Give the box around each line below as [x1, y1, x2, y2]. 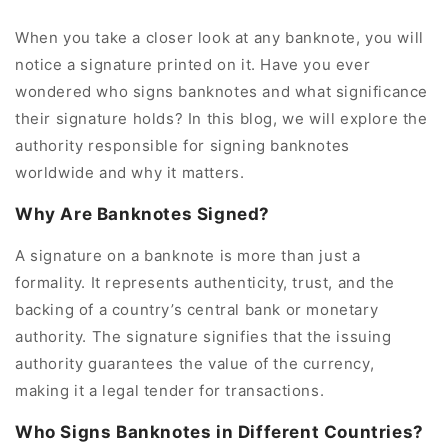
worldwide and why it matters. [15, 162, 245, 182]
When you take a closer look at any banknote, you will [15, 27, 424, 47]
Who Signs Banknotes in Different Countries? [15, 421, 424, 442]
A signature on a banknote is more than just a [15, 245, 362, 265]
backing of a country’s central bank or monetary [15, 299, 379, 319]
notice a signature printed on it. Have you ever [15, 54, 371, 74]
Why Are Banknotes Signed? [15, 203, 270, 224]
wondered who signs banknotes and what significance [15, 81, 429, 101]
